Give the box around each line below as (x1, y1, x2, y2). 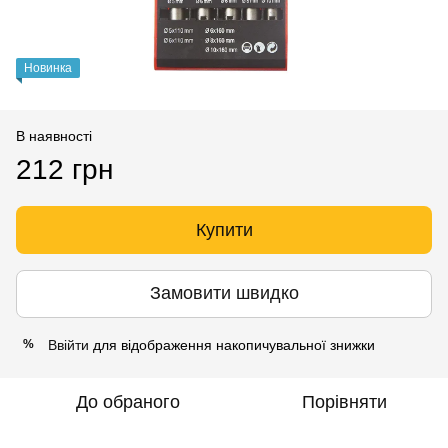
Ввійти (48, 336, 89, 353)
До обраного (76, 391, 180, 412)
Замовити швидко (149, 283, 299, 304)
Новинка (24, 60, 72, 75)
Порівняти (301, 391, 387, 412)
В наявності (16, 127, 92, 144)
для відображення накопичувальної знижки (89, 336, 375, 353)
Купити (195, 219, 253, 240)
